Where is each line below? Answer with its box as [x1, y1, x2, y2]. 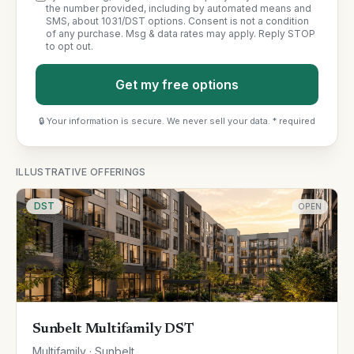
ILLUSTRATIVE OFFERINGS [16, 166, 146, 178]
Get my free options [115, 77, 239, 92]
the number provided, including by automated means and [46, 2, 311, 14]
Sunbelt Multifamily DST [32, 322, 194, 337]
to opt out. [46, 40, 93, 52]
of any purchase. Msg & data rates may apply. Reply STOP [46, 28, 315, 40]
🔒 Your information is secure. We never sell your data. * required [39, 115, 315, 126]
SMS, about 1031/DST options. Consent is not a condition [46, 15, 309, 27]
